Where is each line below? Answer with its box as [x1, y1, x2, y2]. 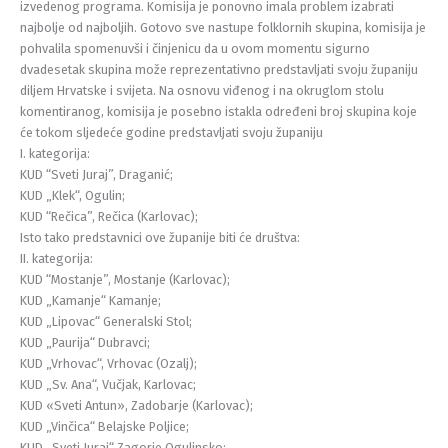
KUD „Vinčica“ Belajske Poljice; [20, 418, 189, 434]
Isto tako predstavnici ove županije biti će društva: [20, 229, 300, 245]
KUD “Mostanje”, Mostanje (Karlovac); [20, 271, 230, 287]
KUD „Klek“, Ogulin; [20, 187, 125, 203]
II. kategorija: [20, 250, 93, 266]
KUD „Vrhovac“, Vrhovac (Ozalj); [20, 355, 197, 371]
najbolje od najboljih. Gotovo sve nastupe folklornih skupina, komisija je [20, 19, 426, 35]
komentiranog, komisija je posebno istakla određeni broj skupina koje [20, 103, 417, 119]
